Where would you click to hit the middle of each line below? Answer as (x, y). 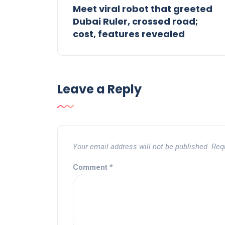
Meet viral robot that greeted (143, 9)
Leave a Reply (99, 89)
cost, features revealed (129, 34)
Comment (91, 167)
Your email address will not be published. (141, 147)
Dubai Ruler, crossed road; (135, 22)
